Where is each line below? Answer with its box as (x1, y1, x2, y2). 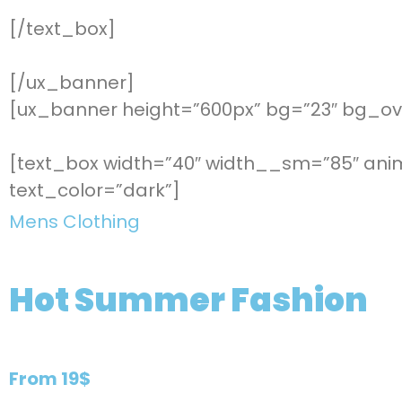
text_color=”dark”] (9, 177, 180, 203)
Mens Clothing (9, 208, 140, 234)
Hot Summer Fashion (9, 276, 368, 323)
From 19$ (9, 365, 91, 391)
